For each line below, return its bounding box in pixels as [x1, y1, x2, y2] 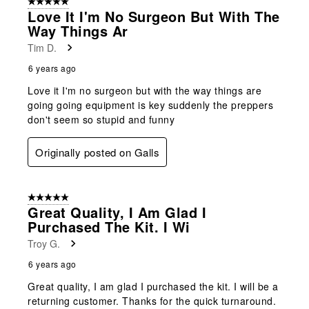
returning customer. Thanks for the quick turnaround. [28, 293, 276, 308]
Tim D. [28, 40, 57, 54]
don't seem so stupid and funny [28, 112, 175, 126]
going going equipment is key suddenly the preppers [28, 97, 273, 112]
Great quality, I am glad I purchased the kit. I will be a [28, 279, 279, 293]
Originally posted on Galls [35, 144, 159, 159]
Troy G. [28, 236, 60, 250]
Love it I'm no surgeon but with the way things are [28, 83, 261, 97]
